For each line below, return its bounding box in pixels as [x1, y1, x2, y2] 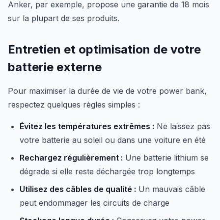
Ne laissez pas [154, 121, 210, 131]
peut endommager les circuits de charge [20, 198, 169, 208]
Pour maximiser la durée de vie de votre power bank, [8, 86, 207, 96]
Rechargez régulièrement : [20, 153, 123, 163]
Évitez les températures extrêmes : [20, 121, 154, 131]
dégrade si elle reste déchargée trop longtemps [20, 166, 195, 176]
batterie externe [8, 60, 102, 74]
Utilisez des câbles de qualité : [20, 184, 136, 194]
